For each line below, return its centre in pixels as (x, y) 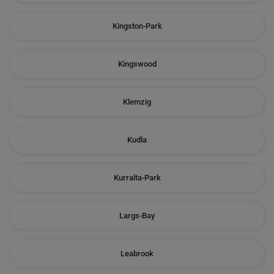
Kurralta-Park (137, 178)
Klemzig (137, 102)
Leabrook (137, 254)
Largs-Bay (137, 216)
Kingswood (137, 64)
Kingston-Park (137, 26)
